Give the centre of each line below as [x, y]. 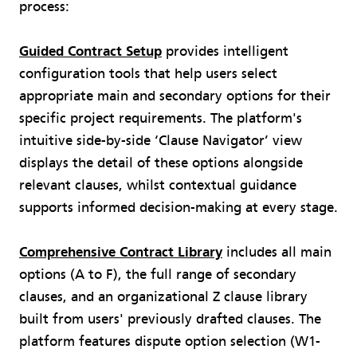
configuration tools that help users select [148, 73]
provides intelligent [225, 51]
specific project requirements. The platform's [161, 118]
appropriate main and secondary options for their [175, 96]
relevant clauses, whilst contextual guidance [158, 185]
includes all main [277, 252]
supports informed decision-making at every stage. [178, 207]
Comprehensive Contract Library [121, 252]
